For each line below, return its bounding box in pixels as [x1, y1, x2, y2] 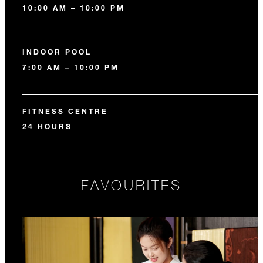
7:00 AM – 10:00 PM [22, 62, 119, 72]
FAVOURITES [81, 176, 182, 193]
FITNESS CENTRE [22, 106, 108, 116]
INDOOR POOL [22, 47, 92, 56]
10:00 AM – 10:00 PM [22, 3, 125, 12]
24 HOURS [22, 122, 72, 131]
